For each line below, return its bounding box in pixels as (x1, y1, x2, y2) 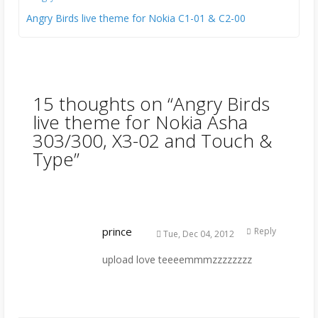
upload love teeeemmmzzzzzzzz (102, 253, 252, 267)
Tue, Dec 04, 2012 (161, 228, 234, 241)
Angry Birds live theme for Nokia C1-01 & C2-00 (26, 11, 246, 26)
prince (102, 224, 132, 239)
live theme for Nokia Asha (33, 109, 248, 136)
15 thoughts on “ (33, 91, 173, 117)
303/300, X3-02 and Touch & (33, 128, 272, 154)
